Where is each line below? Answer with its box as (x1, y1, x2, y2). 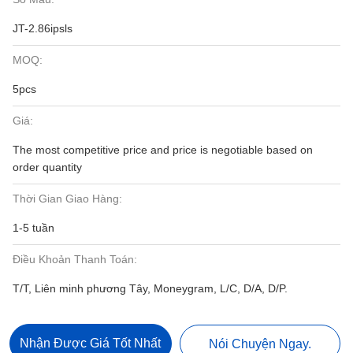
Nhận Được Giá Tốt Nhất (20, 336, 162, 350)
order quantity (13, 161, 82, 173)
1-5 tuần (13, 221, 54, 234)
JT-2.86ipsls (13, 22, 72, 35)
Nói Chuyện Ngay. (209, 337, 312, 351)
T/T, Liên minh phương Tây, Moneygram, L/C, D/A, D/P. (13, 282, 288, 295)
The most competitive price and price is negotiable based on (13, 143, 313, 156)
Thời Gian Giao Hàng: (13, 192, 122, 205)
